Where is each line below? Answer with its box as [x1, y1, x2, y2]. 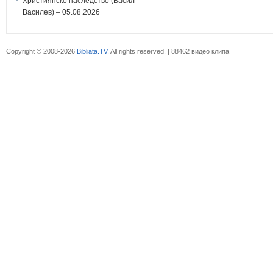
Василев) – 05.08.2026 [23, 7, 100, 16]
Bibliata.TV [77, 47, 107, 55]
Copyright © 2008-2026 [6, 47, 77, 55]
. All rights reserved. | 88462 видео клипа [107, 47, 229, 55]
